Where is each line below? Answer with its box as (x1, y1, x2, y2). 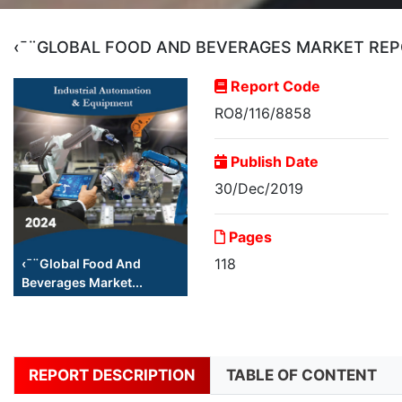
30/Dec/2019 (214, 179, 303, 198)
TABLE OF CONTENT (226, 366, 377, 385)
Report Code (227, 77, 320, 96)
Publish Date (227, 153, 319, 171)
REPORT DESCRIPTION (29, 366, 196, 385)
